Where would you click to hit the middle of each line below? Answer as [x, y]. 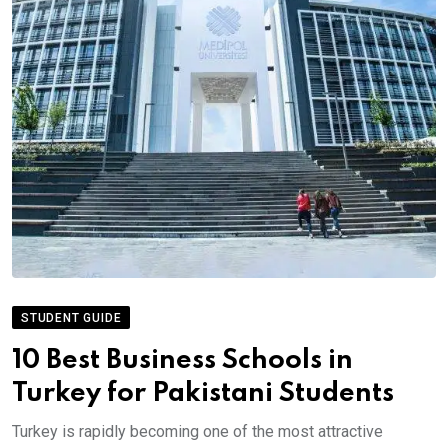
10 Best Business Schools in [182, 360]
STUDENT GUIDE [71, 317]
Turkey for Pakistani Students [203, 393]
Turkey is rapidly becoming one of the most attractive [197, 431]
